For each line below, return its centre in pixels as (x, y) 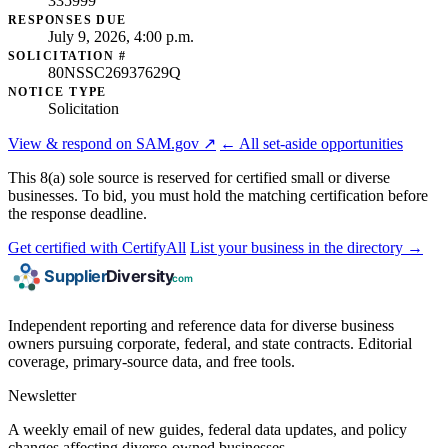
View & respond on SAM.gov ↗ (112, 143)
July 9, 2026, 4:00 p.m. (121, 36)
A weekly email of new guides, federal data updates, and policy (207, 429)
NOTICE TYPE (57, 91)
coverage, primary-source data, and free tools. (151, 361)
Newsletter (42, 395)
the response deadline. (77, 213)
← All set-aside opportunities (311, 143)
